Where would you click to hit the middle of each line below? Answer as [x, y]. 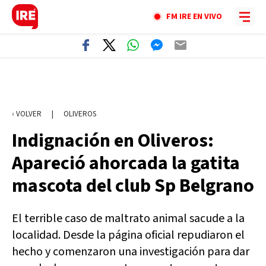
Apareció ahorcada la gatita [126, 163]
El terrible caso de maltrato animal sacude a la [128, 218]
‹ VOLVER [27, 114]
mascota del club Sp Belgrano [133, 186]
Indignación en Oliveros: [113, 141]
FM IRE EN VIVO [194, 17]
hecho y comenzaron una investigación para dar [131, 252]
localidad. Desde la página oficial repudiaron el [128, 235]
